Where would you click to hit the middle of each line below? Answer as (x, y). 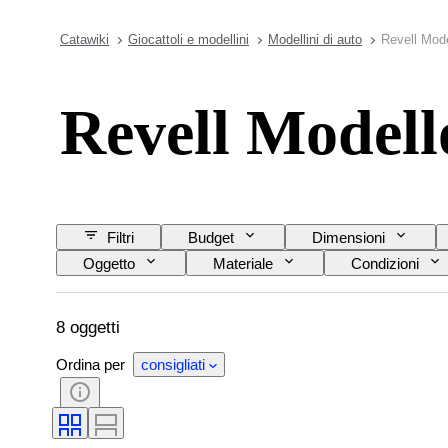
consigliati (173, 364)
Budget (211, 237)
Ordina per (92, 364)
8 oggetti (88, 327)
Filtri (120, 237)
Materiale (243, 263)
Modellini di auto (315, 39)
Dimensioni (348, 237)
